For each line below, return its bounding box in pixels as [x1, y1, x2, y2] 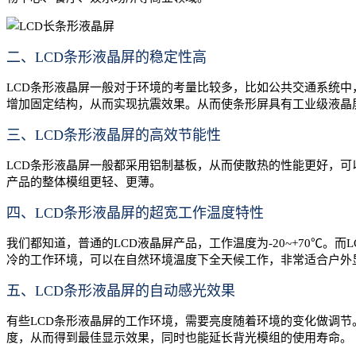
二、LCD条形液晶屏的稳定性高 [6, 48, 207, 65]
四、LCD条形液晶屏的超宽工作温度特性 [6, 204, 264, 221]
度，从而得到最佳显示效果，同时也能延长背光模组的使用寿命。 [6, 331, 352, 344]
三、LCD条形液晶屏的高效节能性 [6, 126, 221, 143]
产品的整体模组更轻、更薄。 [6, 175, 161, 188]
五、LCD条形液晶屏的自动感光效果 [6, 282, 235, 299]
